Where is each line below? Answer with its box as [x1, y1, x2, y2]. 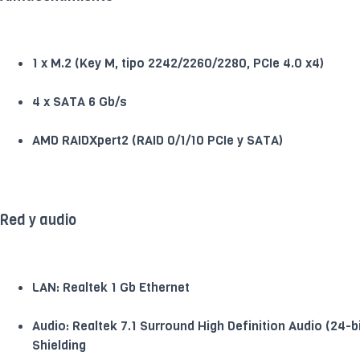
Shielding [32, 336, 86, 354]
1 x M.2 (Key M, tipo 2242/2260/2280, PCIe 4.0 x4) [32, 54, 324, 72]
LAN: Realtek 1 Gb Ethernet [32, 278, 190, 296]
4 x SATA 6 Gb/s [32, 92, 127, 110]
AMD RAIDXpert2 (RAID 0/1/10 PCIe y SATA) [32, 131, 283, 149]
